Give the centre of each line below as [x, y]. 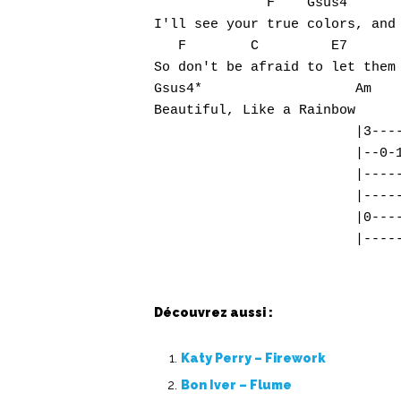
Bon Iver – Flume [236, 385]
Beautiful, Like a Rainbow [255, 111]
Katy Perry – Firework [253, 358]
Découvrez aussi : [213, 312]
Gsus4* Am [263, 89]
